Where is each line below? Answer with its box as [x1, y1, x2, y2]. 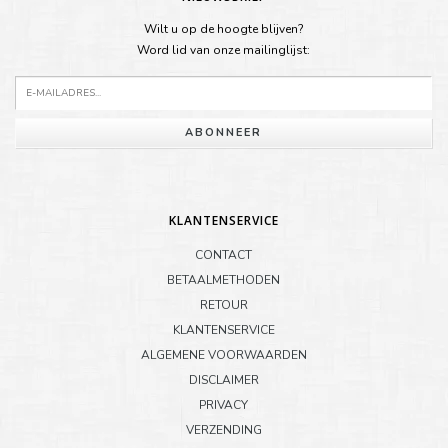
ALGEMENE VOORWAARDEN [140, 346, 307, 363]
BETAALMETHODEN [167, 271, 280, 288]
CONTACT [195, 246, 252, 263]
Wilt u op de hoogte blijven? [143, 20, 304, 37]
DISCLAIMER [188, 371, 259, 388]
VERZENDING [185, 421, 262, 438]
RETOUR [199, 296, 248, 313]
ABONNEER [185, 125, 262, 141]
